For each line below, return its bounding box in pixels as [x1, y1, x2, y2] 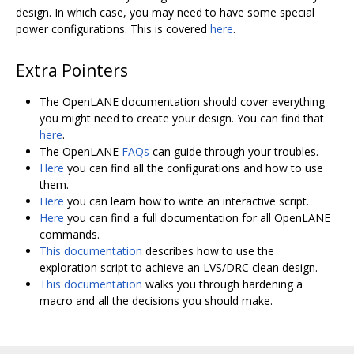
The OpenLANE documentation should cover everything [40, 93, 325, 109]
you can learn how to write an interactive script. [64, 193, 309, 209]
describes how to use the [142, 243, 274, 258]
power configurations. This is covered [16, 21, 210, 36]
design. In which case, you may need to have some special [16, 4, 314, 20]
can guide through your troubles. [149, 143, 318, 159]
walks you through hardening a [142, 276, 303, 292]
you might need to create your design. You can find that [40, 110, 324, 126]
